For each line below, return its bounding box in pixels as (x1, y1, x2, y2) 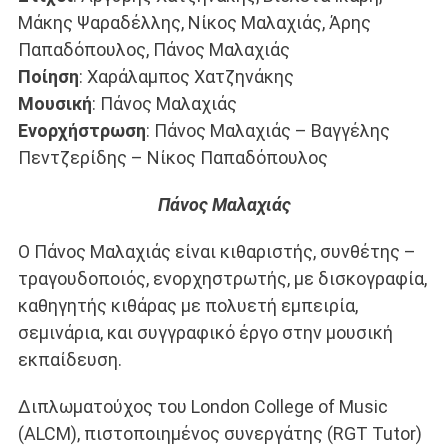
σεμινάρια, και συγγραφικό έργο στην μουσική (17, 322, 393, 344)
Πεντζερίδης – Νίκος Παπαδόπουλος (17, 147, 328, 169)
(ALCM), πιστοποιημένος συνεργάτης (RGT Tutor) (17, 423, 422, 445)
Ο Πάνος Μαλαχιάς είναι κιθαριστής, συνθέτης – (17, 241, 416, 263)
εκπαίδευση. (17, 349, 122, 371)
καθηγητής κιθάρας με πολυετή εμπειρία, (17, 295, 358, 317)
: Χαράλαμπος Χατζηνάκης (78, 66, 294, 88)
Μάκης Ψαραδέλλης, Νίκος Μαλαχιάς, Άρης (17, 12, 371, 34)
